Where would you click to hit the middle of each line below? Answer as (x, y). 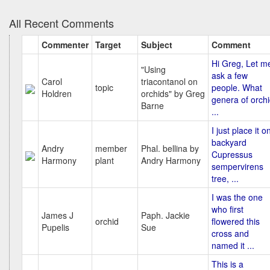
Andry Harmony (171, 160)
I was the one (237, 197)
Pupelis (55, 227)
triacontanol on (169, 81)
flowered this (236, 221)
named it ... (233, 245)
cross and (230, 233)
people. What (237, 87)
